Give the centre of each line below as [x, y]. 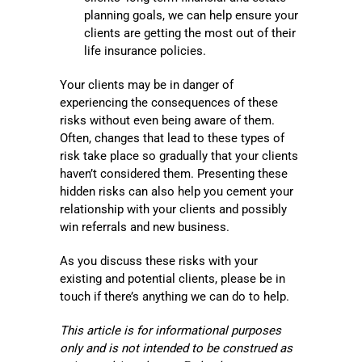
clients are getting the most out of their [190, 34]
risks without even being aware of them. [167, 121]
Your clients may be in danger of [147, 85]
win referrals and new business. [145, 227]
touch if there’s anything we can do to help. [175, 297]
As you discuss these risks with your [159, 261]
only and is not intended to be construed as [176, 349]
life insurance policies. [145, 51]
